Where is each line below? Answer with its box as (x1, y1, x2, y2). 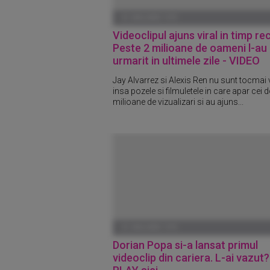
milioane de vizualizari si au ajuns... (113, 96, 243, 107)
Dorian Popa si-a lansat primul (113, 238, 258, 251)
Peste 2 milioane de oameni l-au (113, 41, 267, 54)
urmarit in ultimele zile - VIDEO (113, 54, 260, 67)
